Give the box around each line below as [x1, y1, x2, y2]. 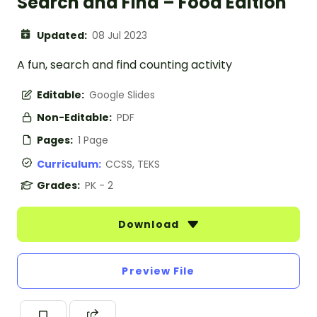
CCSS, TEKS [105, 157, 160, 172]
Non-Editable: [37, 110, 114, 125]
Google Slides [89, 88, 155, 103]
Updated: [37, 28, 89, 43]
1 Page [78, 133, 108, 148]
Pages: [37, 133, 75, 148]
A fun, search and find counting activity [17, 57, 232, 74]
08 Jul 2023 [92, 28, 147, 43]
